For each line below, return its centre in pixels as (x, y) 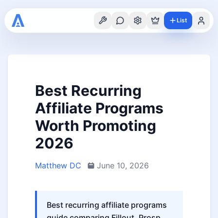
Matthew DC (58, 165)
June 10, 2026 (123, 165)
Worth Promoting (96, 126)
